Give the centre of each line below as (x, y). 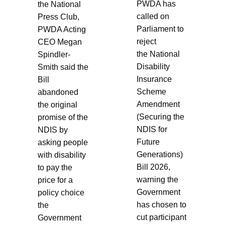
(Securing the (160, 117)
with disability (62, 155)
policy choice (61, 192)
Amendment (158, 104)
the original (57, 104)
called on (153, 16)
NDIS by (52, 130)
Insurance (154, 79)
